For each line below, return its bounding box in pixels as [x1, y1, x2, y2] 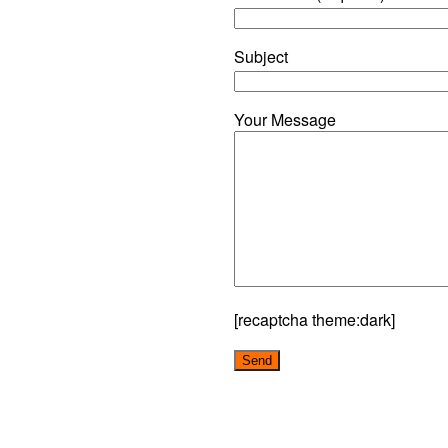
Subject [234, 44, 288, 68]
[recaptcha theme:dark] [234, 307, 395, 331]
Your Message [234, 107, 336, 131]
